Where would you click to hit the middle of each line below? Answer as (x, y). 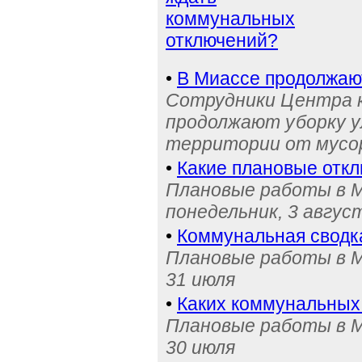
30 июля (200, 347)
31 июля (200, 280)
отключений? (222, 40)
